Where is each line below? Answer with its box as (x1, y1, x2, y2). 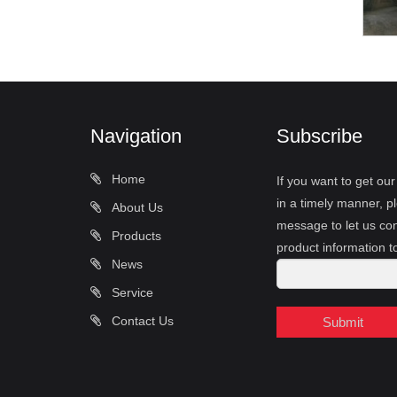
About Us (108, 199, 163, 214)
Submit (323, 314, 363, 330)
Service (108, 284, 153, 300)
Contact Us (108, 313, 174, 328)
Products (108, 228, 161, 243)
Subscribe (276, 124, 362, 147)
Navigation (90, 124, 182, 147)
